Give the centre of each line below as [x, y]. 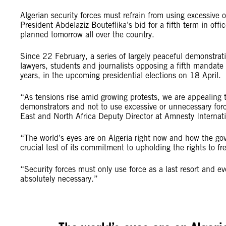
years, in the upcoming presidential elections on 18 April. [122, 75]
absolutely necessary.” [59, 179]
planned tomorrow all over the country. [89, 35]
